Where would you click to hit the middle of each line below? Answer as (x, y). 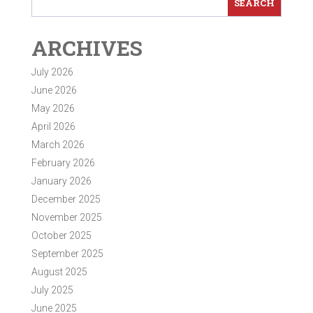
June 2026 (54, 90)
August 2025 (59, 271)
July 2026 (52, 72)
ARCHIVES (87, 48)
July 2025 (52, 290)
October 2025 (61, 235)
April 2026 (53, 126)
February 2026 (63, 162)
